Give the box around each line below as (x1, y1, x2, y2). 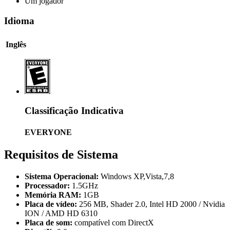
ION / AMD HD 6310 (25, 208, 98, 218)
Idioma (4, 15, 34, 26)
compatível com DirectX (74, 218, 154, 227)
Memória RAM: (25, 190, 83, 199)
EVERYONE (25, 127, 72, 137)
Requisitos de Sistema (4, 147, 118, 161)
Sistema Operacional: (25, 171, 101, 181)
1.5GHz (72, 181, 98, 190)
